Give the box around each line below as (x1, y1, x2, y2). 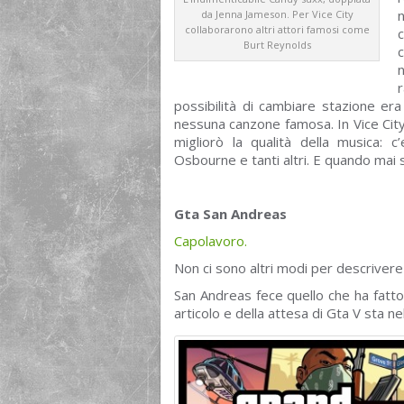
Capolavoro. (174, 232, 247, 250)
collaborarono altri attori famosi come (184, 23, 370, 36)
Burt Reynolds (243, 38, 311, 51)
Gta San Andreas (174, 205, 287, 223)
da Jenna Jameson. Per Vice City (200, 7, 353, 21)
